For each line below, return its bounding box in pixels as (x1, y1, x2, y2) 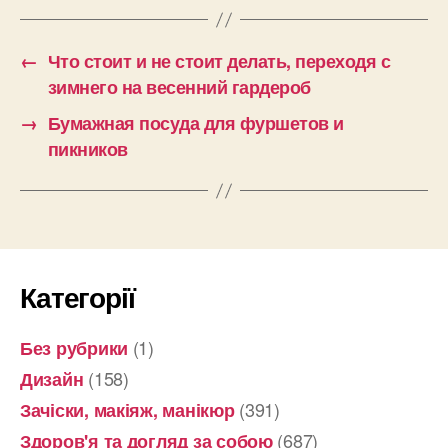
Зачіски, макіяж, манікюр (20, 397, 235, 424)
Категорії (20, 276, 135, 318)
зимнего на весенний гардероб (47, 74, 311, 101)
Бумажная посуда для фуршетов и (47, 110, 344, 137)
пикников (47, 136, 128, 163)
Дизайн (20, 366, 84, 393)
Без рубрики (20, 335, 129, 362)
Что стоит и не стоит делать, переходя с (47, 48, 391, 75)
